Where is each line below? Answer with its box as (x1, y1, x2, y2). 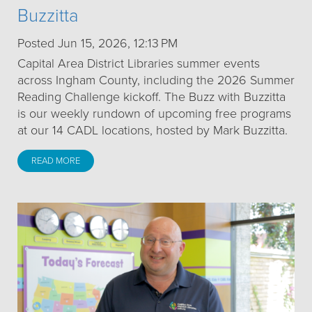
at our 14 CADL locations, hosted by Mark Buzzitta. (17, 123, 288, 139)
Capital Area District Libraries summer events (17, 56, 260, 72)
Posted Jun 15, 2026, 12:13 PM (17, 36, 178, 52)
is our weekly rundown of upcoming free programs (17, 106, 291, 122)
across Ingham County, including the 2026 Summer (17, 72, 295, 88)
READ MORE (31, 155, 80, 167)
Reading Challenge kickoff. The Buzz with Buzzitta (17, 89, 286, 105)
